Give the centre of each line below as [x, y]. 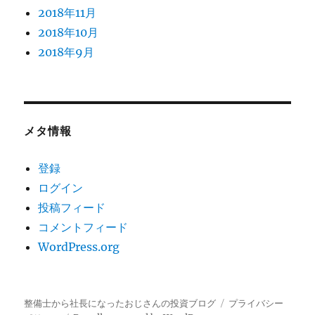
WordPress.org [79, 247]
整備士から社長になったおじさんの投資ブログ [120, 304]
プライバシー [256, 304]
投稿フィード [72, 208]
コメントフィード [83, 227]
